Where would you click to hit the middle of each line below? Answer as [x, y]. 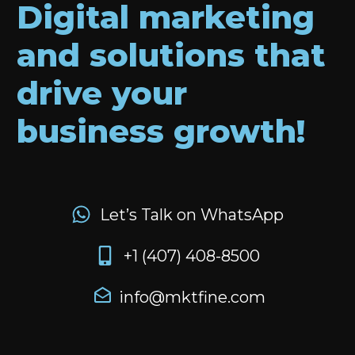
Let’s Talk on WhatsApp [192, 214]
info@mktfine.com [192, 297]
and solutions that [171, 55]
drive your [102, 93]
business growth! [161, 131]
